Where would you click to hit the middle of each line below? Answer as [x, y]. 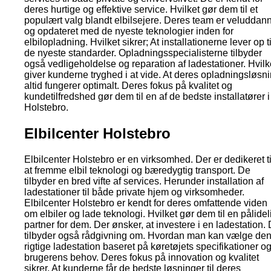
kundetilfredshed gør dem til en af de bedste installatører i [147, 97]
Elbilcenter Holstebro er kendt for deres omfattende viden [146, 203]
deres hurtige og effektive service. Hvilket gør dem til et [141, 10]
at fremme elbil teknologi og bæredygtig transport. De [137, 171]
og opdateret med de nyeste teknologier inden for [129, 31]
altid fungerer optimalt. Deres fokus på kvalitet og [128, 86]
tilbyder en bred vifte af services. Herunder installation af [144, 181]
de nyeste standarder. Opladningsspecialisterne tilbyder [143, 53]
